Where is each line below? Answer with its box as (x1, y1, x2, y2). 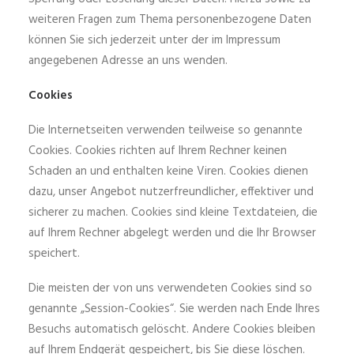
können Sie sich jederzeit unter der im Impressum (28, 31, 281, 50)
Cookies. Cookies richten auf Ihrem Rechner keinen (28, 141, 287, 160)
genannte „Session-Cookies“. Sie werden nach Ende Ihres (28, 299, 320, 318)
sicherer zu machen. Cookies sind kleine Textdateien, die (28, 203, 318, 222)
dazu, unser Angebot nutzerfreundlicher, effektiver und (28, 183, 314, 201)
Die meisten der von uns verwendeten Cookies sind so (28, 279, 312, 298)
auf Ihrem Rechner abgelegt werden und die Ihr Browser (28, 224, 316, 243)
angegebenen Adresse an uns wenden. (28, 51, 228, 70)
